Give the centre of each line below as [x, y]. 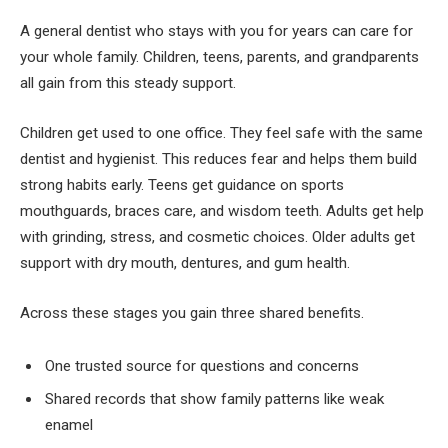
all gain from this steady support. [128, 83]
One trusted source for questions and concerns [202, 366]
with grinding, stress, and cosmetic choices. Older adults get [217, 236]
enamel [69, 424]
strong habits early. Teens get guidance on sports [182, 184]
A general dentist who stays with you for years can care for [216, 31]
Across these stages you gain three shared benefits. [192, 312]
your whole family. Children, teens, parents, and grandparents [219, 57]
